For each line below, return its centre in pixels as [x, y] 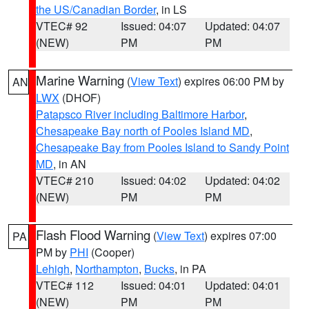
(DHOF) [80, 98]
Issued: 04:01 [153, 285]
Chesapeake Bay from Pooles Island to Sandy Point [162, 147]
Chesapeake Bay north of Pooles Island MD [143, 131]
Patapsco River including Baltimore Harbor [140, 114]
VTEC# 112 [65, 285]
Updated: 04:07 [243, 26]
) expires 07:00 [240, 236]
